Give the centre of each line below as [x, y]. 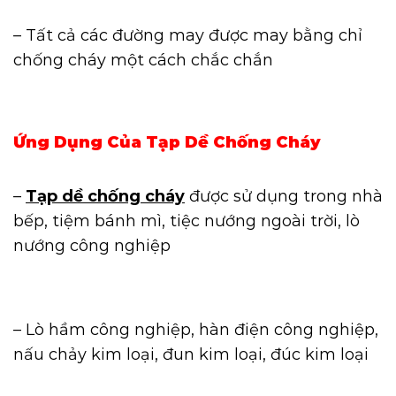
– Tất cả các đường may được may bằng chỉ [188, 35]
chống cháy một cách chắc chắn [143, 60]
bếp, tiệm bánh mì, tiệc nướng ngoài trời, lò [187, 221]
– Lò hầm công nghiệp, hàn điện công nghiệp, [196, 329]
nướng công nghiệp [92, 246]
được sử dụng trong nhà [284, 197]
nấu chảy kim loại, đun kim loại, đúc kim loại [191, 354]
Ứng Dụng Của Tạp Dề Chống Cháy [167, 143]
